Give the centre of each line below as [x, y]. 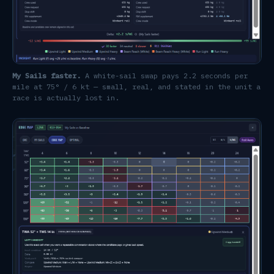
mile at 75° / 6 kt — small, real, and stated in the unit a [136, 86]
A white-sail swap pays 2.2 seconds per [164, 75]
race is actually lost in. [66, 97]
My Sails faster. [46, 75]
